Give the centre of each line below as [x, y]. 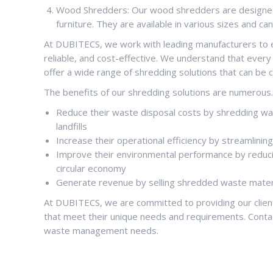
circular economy [91, 168]
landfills [72, 126]
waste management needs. [101, 230]
